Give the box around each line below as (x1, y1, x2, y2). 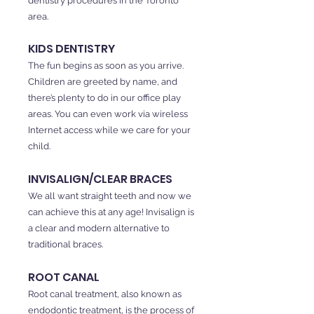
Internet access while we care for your (28, 125, 191, 135)
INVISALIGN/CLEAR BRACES (28, 171, 172, 187)
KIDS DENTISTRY (28, 41, 115, 57)
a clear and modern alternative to (28, 223, 170, 233)
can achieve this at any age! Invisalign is (28, 207, 194, 217)
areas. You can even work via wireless (28, 109, 188, 119)
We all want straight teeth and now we (28, 191, 191, 201)
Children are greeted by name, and (28, 76, 177, 87)
